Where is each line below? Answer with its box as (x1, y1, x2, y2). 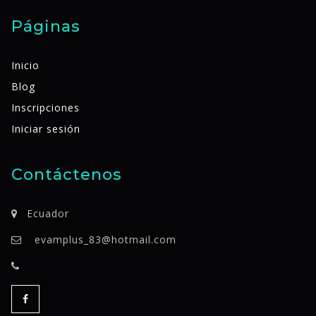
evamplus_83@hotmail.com (35, 232, 176, 246)
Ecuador (27, 206, 69, 220)
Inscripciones (11, 100, 80, 114)
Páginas (11, 16, 80, 37)
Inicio (11, 58, 39, 72)
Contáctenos (11, 164, 122, 184)
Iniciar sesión (11, 121, 80, 135)
